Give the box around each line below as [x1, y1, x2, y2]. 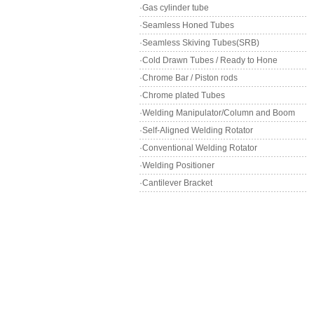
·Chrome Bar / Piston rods [139, 73, 238, 83]
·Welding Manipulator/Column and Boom [139, 108, 295, 118]
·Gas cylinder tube [139, 3, 209, 13]
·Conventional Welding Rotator [139, 143, 257, 153]
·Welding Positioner [139, 161, 214, 170]
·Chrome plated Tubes [139, 90, 225, 100]
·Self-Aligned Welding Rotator [139, 125, 253, 135]
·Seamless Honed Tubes [139, 20, 234, 30]
